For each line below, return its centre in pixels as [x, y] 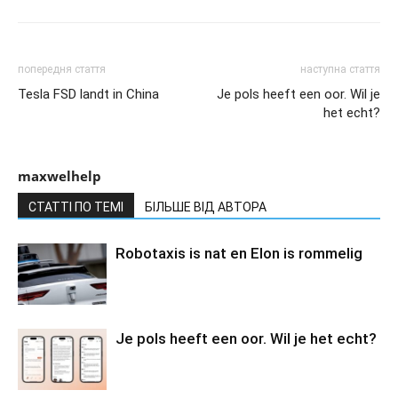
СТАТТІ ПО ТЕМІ [76, 207]
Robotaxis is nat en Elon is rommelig [239, 253]
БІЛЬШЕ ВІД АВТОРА [206, 207]
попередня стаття [62, 69]
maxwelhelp [60, 175]
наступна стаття [340, 69]
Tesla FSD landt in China [88, 94]
